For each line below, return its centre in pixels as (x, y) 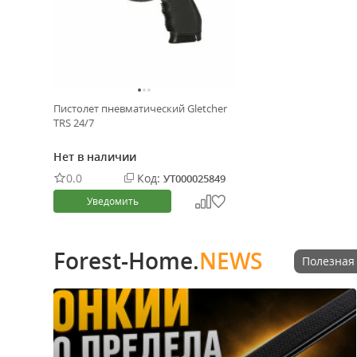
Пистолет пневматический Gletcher (140, 108)
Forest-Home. (126, 261)
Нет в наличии (95, 157)
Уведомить (112, 201)
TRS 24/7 (74, 123)
